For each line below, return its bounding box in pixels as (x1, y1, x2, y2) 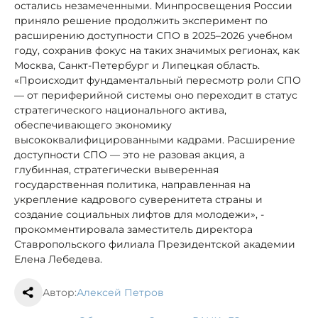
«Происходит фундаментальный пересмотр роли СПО (14, 73, 301, 87)
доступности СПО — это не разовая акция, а (14, 148, 245, 161)
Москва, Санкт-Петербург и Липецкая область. (14, 58, 260, 72)
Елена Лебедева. (14, 252, 102, 265)
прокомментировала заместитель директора (14, 222, 253, 236)
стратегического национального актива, (14, 103, 226, 116)
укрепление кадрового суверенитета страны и (14, 192, 263, 206)
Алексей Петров (77, 285, 164, 299)
